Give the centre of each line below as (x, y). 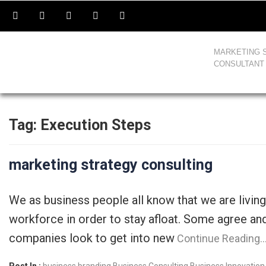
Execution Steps (96, 125)
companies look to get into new (92, 238)
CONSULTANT (239, 64)
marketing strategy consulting (111, 165)
